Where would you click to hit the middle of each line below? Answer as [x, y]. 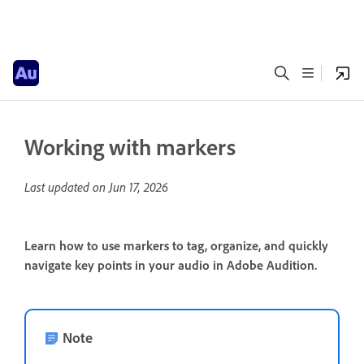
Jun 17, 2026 [139, 187]
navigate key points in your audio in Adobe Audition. [171, 265]
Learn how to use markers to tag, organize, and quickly [176, 246]
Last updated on [67, 187]
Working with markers [130, 147]
